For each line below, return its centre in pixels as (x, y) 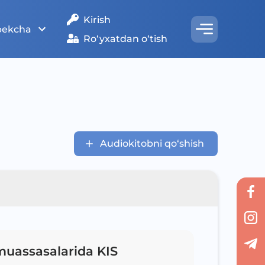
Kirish (97, 20)
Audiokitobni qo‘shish (152, 143)
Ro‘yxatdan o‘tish (125, 38)
